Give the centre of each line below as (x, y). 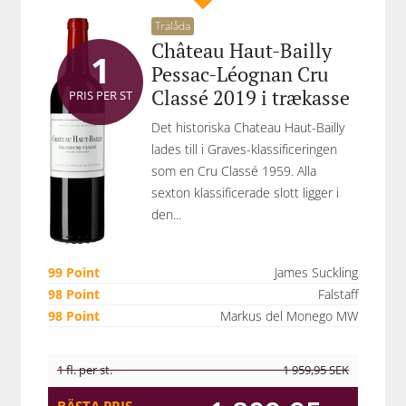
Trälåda (173, 26)
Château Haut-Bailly (242, 50)
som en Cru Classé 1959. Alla (234, 171)
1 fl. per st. (85, 370)
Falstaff (338, 294)
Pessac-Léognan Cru (240, 74)
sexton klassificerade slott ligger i (245, 193)
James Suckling (316, 272)
